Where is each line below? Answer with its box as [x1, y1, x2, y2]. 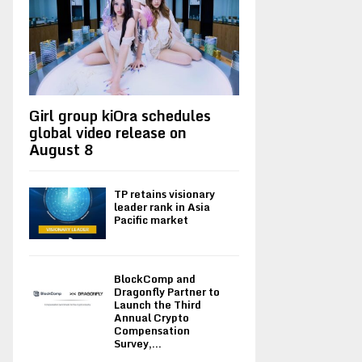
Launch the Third [114, 295, 201, 314]
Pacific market [114, 211, 188, 229]
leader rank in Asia [114, 198, 210, 217]
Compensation [114, 321, 190, 339]
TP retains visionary [114, 185, 215, 204]
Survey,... [114, 334, 162, 352]
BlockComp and [114, 269, 196, 288]
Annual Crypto [114, 308, 189, 326]
